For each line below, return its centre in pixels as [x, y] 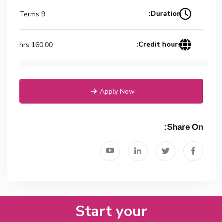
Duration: [166, 14]
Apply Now [117, 92]
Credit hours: [160, 44]
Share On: [185, 128]
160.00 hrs [42, 45]
